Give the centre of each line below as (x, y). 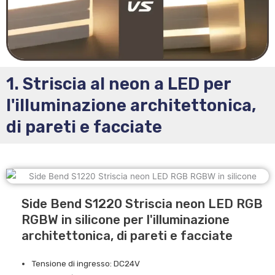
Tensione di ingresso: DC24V (86, 264)
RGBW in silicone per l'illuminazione (126, 220)
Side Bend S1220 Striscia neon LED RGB (142, 204)
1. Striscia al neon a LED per (118, 83)
